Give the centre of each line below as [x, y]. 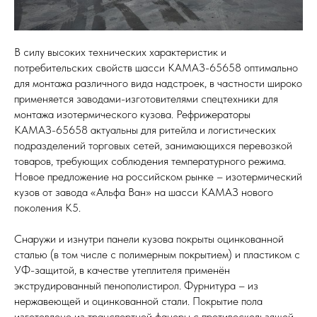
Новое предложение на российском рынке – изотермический [158, 177]
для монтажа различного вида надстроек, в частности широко [158, 83]
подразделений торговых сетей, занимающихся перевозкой [153, 146]
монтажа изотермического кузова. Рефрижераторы [132, 115]
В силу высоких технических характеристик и [120, 52]
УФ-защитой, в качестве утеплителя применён [122, 270]
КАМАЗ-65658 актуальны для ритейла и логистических [145, 130]
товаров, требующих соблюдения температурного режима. [150, 161]
